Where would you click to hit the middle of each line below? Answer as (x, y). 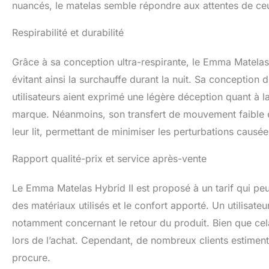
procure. (31, 258)
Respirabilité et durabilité (68, 33)
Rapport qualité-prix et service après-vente (109, 159)
